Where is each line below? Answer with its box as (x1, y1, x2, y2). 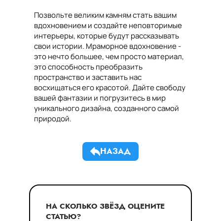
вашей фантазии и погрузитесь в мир (34, 93, 166, 103)
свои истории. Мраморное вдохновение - (34, 41, 181, 51)
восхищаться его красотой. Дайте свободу (34, 82, 185, 93)
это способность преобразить (34, 62, 143, 72)
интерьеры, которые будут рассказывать (34, 31, 179, 41)
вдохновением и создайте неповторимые (34, 20, 182, 31)
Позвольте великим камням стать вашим (34, 10, 177, 20)
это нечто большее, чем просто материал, (34, 51, 184, 62)
